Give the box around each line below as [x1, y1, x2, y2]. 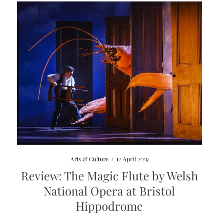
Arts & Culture [70, 154, 109, 163]
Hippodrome [76, 197, 143, 214]
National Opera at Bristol [44, 182, 175, 198]
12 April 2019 [116, 154, 149, 163]
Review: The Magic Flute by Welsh [21, 167, 198, 183]
